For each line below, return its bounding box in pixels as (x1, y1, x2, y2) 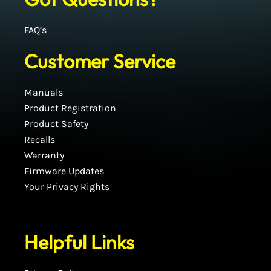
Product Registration (24, 102, 116, 114)
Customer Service (24, 49, 175, 73)
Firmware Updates (24, 165, 104, 177)
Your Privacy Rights (24, 181, 109, 192)
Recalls (24, 134, 55, 145)
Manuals (24, 87, 63, 98)
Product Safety (24, 118, 88, 129)
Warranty (24, 149, 64, 161)
